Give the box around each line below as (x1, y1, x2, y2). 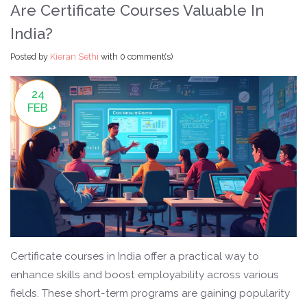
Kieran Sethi (50, 51, 99, 62)
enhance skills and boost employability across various (10, 269, 279, 282)
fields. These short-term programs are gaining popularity (10, 287, 290, 300)
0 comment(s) (120, 51, 173, 62)
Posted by (10, 51, 50, 62)
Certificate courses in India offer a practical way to (10, 250, 259, 263)
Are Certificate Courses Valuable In (10, 1, 264, 20)
